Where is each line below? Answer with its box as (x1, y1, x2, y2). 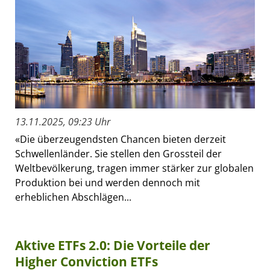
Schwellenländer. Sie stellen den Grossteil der (15, 146, 222, 160)
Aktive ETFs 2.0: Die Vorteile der (15, 236, 210, 254)
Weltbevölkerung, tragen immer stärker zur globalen (15, 161, 254, 175)
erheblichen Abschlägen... (15, 190, 131, 204)
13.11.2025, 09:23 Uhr (15, 115, 110, 128)
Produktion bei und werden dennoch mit (15, 175, 200, 189)
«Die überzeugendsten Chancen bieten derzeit (15, 132, 226, 146)
